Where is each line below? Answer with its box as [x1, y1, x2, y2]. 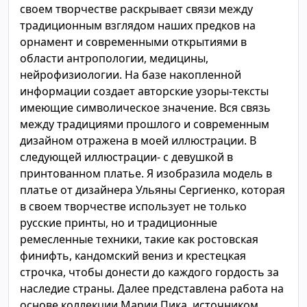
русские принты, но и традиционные [20, 215, 217, 230]
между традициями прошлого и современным [20, 116, 269, 132]
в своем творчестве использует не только [20, 199, 247, 214]
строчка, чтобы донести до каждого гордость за [20, 265, 279, 280]
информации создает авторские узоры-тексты [20, 84, 269, 99]
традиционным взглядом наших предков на [20, 18, 256, 33]
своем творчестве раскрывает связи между [20, 1, 253, 16]
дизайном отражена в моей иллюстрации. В [20, 133, 256, 148]
